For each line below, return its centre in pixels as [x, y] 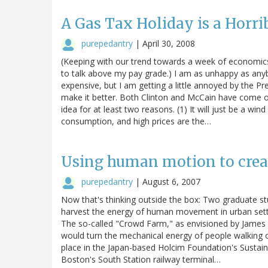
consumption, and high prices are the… [136, 121]
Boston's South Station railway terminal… [141, 259]
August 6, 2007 [171, 181]
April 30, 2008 [169, 43]
